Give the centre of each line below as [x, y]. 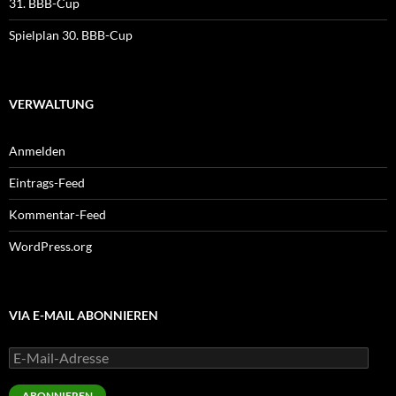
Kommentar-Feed [57, 214]
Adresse [30, 385]
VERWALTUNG [51, 103]
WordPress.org [50, 246]
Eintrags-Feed [47, 182]
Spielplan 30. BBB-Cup [71, 34]
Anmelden [37, 150]
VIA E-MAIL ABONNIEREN [84, 315]
